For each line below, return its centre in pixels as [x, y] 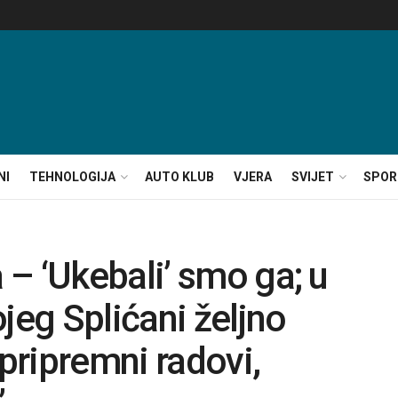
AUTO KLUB [179, 177]
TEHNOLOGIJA [72, 177]
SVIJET [313, 177]
